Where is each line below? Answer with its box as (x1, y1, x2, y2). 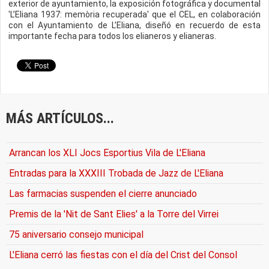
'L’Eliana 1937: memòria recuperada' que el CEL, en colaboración (8, 10, 261, 19)
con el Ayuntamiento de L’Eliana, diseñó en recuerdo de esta (8, 20, 261, 30)
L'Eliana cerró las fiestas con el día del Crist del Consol (9, 249, 237, 261)
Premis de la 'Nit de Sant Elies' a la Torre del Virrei (9, 208, 219, 220)
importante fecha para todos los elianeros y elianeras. (8, 31, 216, 41)
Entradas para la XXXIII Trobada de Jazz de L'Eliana (9, 168, 223, 179)
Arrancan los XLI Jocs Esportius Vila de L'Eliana (9, 147, 205, 159)
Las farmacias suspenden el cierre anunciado (9, 188, 197, 199)
